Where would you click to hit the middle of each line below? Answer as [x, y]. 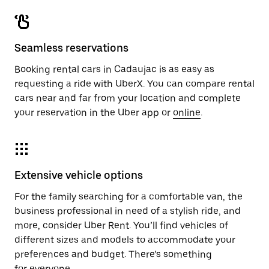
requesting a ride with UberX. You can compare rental [134, 84]
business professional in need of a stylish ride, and [128, 211]
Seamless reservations [71, 48]
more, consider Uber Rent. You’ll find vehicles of [121, 225]
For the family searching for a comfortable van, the [128, 197]
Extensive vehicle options [79, 175]
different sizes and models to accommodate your [125, 240]
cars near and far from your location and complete [128, 98]
